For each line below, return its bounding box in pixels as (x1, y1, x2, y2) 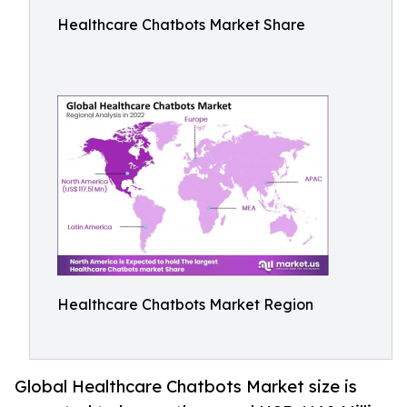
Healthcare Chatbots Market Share (57, 15, 305, 34)
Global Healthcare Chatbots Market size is (15, 376, 357, 397)
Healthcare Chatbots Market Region (57, 295, 313, 313)
